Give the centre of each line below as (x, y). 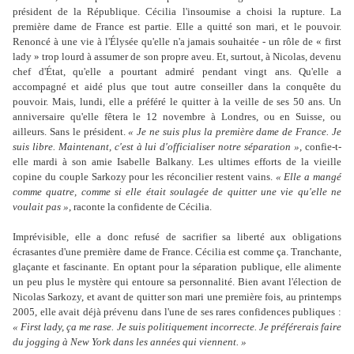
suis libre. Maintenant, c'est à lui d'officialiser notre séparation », (158, 147)
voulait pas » (41, 207)
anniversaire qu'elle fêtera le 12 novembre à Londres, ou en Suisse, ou (177, 117)
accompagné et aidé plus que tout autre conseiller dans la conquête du (177, 87)
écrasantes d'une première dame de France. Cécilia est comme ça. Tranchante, (177, 252)
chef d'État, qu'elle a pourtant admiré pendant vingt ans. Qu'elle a (177, 72)
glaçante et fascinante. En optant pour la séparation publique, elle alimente (177, 267)
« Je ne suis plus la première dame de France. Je (235, 132)
